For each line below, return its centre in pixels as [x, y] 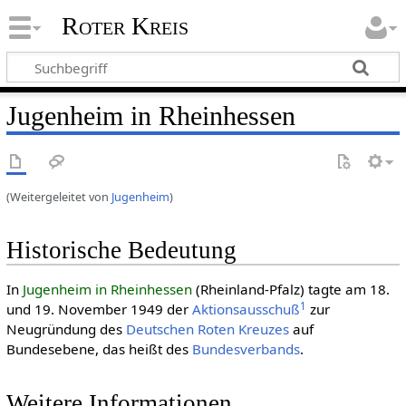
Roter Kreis [125, 26]
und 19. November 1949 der [99, 309]
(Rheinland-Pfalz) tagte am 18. [290, 290]
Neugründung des [66, 329]
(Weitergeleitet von [58, 196]
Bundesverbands [246, 349]
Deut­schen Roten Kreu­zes [207, 329]
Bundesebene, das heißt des [99, 349]
